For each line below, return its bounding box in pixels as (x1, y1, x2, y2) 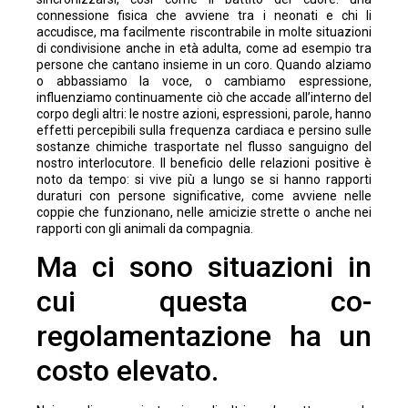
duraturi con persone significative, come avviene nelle (36, 188, 372, 203)
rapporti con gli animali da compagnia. (36, 220, 253, 236)
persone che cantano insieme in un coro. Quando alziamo (36, 56, 372, 72)
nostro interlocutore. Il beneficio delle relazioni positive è (36, 155, 372, 170)
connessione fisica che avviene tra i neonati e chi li (36, 7, 372, 23)
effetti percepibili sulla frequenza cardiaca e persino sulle (36, 122, 372, 138)
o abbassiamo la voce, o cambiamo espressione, (36, 73, 372, 88)
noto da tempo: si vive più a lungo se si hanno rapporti (36, 171, 372, 187)
